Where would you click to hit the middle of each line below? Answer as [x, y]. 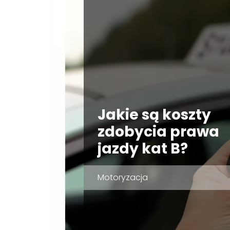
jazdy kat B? [142, 148]
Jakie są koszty [154, 114]
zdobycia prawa [158, 131]
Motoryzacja [122, 177]
